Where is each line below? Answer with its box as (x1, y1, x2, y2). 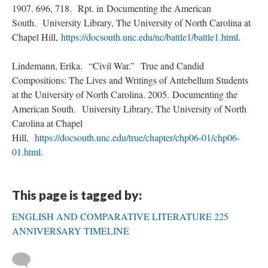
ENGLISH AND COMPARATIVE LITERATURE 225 (12, 210, 229, 223)
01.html (12, 145, 41, 158)
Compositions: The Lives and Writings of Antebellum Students (12, 74, 248, 86)
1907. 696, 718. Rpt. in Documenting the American (12, 2, 211, 14)
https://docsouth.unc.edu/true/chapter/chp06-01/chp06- (35, 131, 240, 144)
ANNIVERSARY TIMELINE (12, 224, 129, 237)
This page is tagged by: (12, 187, 142, 202)
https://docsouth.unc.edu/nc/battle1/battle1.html (61, 31, 238, 43)
